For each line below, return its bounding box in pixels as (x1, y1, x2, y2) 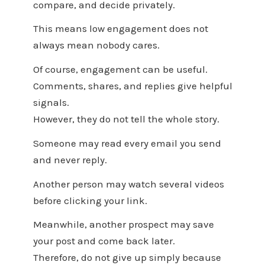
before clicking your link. (33, 194, 147, 206)
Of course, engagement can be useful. (33, 63, 208, 76)
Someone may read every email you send (33, 137, 221, 149)
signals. (33, 96, 69, 109)
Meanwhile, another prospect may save (33, 218, 214, 231)
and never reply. (33, 153, 107, 166)
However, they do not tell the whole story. (33, 113, 219, 125)
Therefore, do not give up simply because (33, 251, 221, 264)
